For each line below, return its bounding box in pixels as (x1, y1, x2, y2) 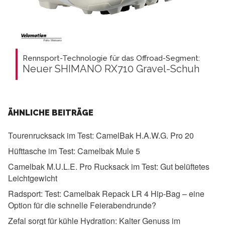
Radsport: (8, 187, 43, 199)
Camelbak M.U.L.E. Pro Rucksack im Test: (8, 160, 158, 172)
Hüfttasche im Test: (8, 145, 75, 157)
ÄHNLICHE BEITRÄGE (8, 107, 93, 118)
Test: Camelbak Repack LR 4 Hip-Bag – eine (43, 187, 204, 199)
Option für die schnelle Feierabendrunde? (8, 199, 156, 211)
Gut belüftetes (158, 160, 209, 172)
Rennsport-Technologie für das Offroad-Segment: (23, 53, 200, 63)
